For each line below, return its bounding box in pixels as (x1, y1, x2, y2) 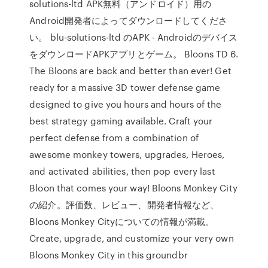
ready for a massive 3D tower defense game (29, 81, 221, 94)
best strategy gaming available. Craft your (29, 114, 213, 127)
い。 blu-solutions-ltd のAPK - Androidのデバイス (29, 31, 238, 44)
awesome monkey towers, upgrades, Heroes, (29, 148, 225, 161)
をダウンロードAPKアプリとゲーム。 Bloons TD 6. (29, 47, 239, 60)
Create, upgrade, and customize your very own (29, 232, 234, 245)
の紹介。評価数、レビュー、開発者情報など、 (29, 198, 220, 211)
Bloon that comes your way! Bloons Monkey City (29, 181, 237, 194)
